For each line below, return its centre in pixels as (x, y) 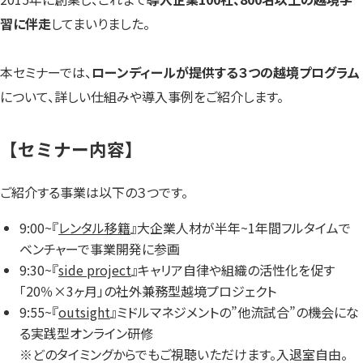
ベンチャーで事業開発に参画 (100, 249)
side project (95, 270)
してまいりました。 (100, 24)
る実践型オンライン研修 (86, 333)
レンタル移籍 (94, 228)
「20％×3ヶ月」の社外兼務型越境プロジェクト (148, 291)
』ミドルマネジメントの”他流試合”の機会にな (235, 312)
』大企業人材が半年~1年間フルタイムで (241, 228)
